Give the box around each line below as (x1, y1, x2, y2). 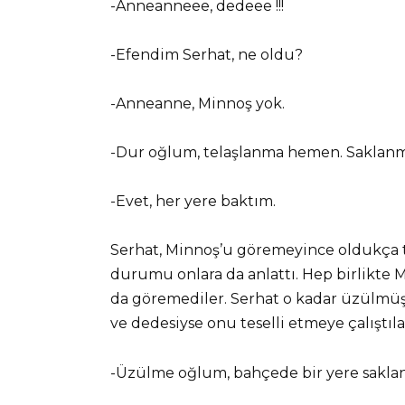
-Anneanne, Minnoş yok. (110, 94, 285, 112)
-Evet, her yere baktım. (110, 193, 276, 211)
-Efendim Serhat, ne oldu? (110, 45, 303, 63)
